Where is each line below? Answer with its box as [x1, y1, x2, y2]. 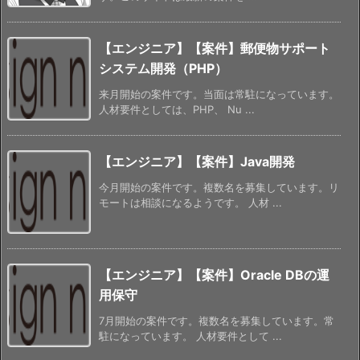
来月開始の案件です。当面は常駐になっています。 [99, 87, 339, 100]
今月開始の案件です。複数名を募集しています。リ [99, 180, 339, 194]
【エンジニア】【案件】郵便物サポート [99, 39, 330, 56]
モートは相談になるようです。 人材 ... [99, 195, 282, 209]
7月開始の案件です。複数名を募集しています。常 [99, 313, 334, 327]
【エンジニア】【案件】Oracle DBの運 [99, 266, 329, 283]
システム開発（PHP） [99, 59, 227, 76]
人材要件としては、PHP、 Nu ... [99, 102, 255, 116]
